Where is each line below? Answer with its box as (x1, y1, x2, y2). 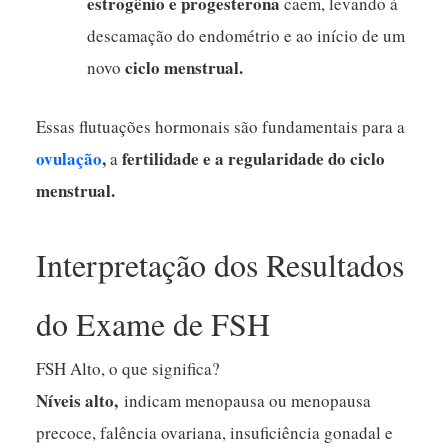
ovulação (36, 146, 103, 172)
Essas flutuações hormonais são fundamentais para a (36, 115, 406, 139)
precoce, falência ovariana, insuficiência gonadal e (36, 420, 394, 444)
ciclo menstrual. (125, 55, 244, 81)
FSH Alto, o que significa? (36, 356, 221, 380)
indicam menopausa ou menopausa (124, 388, 372, 412)
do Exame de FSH (36, 301, 271, 345)
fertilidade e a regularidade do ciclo (122, 146, 386, 172)
